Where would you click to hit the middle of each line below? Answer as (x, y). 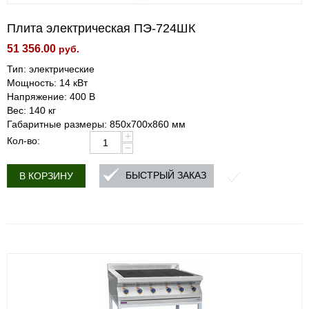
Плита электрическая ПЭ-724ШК (101, 28)
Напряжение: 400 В (51, 97)
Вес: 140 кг (31, 110)
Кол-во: (23, 141)
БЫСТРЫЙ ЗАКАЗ (166, 176)
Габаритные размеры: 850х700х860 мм (96, 124)
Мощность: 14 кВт (47, 83)
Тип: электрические (51, 69)
